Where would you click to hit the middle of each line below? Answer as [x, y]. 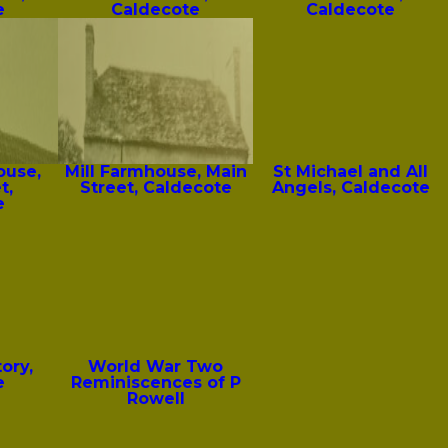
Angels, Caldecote [350, 188]
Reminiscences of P [155, 383]
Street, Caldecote [155, 188]
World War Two [156, 367]
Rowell [155, 399]
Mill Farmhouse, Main [155, 172]
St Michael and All [351, 172]
